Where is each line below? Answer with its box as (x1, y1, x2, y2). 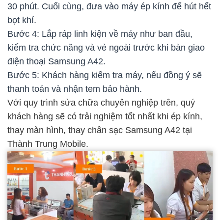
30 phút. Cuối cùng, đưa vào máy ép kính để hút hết (7, 1, 211, 11)
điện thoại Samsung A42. (7, 56, 106, 66)
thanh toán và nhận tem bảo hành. (7, 83, 142, 94)
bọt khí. (7, 15, 36, 25)
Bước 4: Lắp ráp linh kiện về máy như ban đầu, (7, 28, 192, 39)
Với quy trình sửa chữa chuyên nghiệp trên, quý (7, 97, 195, 108)
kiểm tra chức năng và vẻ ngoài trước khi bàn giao (7, 42, 205, 53)
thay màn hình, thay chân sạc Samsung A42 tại (7, 125, 192, 135)
